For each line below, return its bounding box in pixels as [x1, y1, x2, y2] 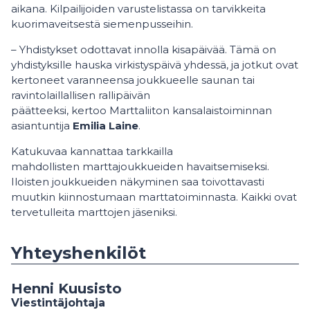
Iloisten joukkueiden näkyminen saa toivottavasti [11, 175, 264, 189]
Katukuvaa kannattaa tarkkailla [11, 145, 173, 158]
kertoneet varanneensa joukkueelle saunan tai [11, 73, 255, 87]
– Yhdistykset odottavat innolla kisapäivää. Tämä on [11, 43, 276, 57]
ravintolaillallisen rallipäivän [11, 89, 150, 102]
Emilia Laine [73, 119, 138, 133]
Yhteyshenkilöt [11, 243, 146, 264]
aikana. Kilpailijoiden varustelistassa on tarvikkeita [11, 2, 266, 16]
